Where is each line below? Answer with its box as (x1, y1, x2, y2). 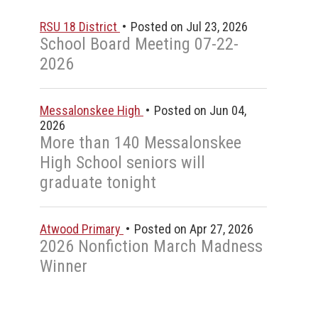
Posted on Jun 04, (151, 103, 246, 118)
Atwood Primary (40, 221, 124, 236)
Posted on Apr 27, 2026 (131, 221, 253, 236)
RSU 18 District (40, 19, 120, 34)
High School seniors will (40, 153, 205, 172)
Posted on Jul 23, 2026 (128, 19, 248, 34)
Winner (40, 256, 87, 276)
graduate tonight (40, 172, 156, 192)
